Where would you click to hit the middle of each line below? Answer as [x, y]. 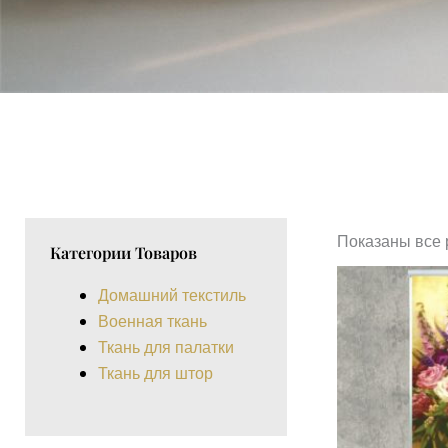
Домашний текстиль [172, 295]
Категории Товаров [123, 252]
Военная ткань [152, 321]
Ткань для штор [155, 373]
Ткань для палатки [166, 347]
